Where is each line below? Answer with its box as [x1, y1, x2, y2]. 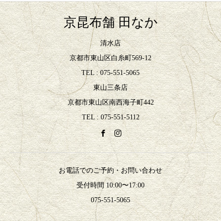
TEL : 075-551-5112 [81, 113, 140, 121]
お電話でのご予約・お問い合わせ [59, 167, 162, 175]
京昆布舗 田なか [63, 15, 158, 30]
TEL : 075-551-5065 [81, 69, 140, 76]
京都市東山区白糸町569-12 [70, 54, 151, 62]
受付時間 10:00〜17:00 [76, 182, 145, 189]
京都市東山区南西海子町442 [67, 98, 154, 106]
